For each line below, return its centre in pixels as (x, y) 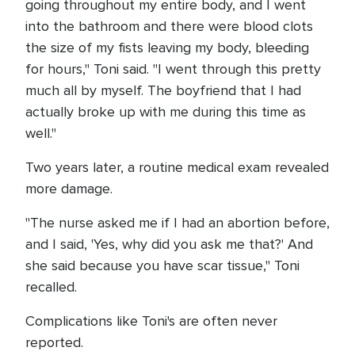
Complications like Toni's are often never (151, 321)
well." (41, 133)
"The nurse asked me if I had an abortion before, (177, 223)
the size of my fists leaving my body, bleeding (167, 48)
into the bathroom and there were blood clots (169, 26)
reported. (54, 342)
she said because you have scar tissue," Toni (162, 265)
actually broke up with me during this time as (166, 112)
